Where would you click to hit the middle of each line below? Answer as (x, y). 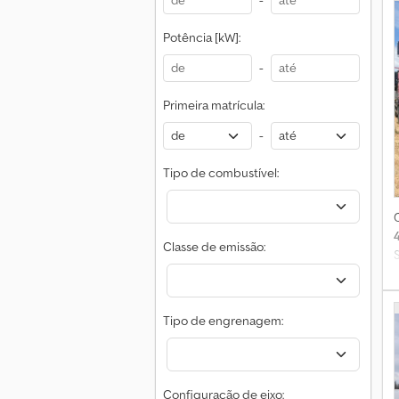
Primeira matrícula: (214, 105)
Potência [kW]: (202, 37)
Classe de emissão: (214, 247)
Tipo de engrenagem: (223, 321)
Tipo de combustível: (221, 173)
